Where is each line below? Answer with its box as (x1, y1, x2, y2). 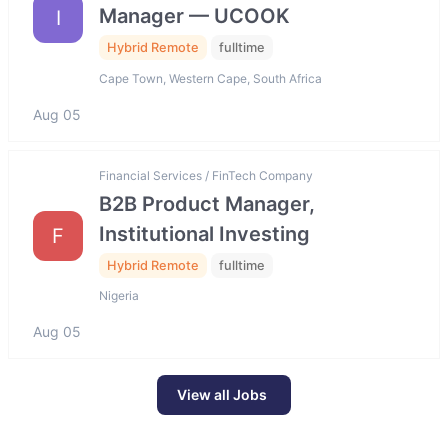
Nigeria (99, 288, 139, 304)
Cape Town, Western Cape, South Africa (99, 70, 322, 86)
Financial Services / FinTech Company (99, 167, 313, 183)
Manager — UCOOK (99, 4, 290, 29)
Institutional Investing (99, 221, 310, 246)
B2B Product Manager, (99, 191, 315, 216)
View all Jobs (177, 386, 267, 404)
